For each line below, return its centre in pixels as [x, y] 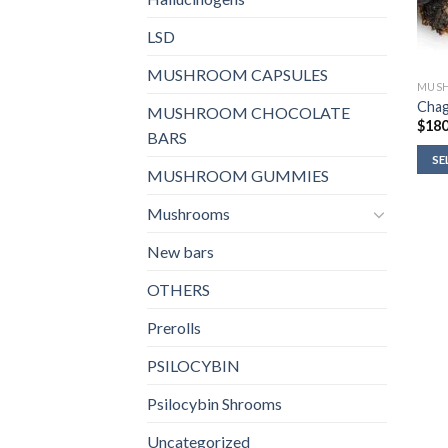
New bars [180, 252]
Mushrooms [188, 214]
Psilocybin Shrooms [214, 404]
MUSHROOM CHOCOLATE [248, 113]
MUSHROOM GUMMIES [238, 176]
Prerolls [174, 328]
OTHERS [178, 290]
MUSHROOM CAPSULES [237, 75]
